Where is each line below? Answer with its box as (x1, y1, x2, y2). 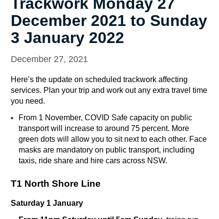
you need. (11, 97, 47, 106)
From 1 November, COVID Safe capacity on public (19, 113, 192, 122)
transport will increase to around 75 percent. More (19, 124, 189, 133)
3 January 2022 (11, 29, 124, 47)
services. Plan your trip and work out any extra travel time (11, 86, 207, 95)
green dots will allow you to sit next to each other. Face (19, 135, 207, 144)
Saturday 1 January (11, 199, 83, 208)
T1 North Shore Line (11, 178, 101, 189)
